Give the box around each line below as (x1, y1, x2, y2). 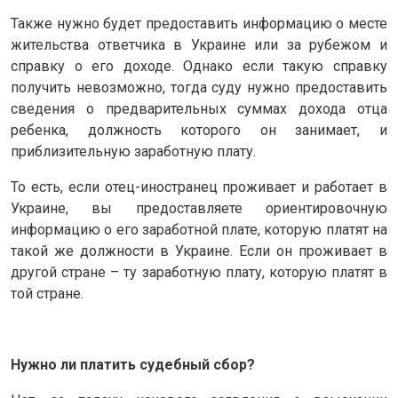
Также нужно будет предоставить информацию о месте (11, 14, 387, 32)
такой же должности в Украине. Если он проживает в (11, 242, 387, 259)
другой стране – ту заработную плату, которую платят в (11, 263, 387, 281)
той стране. (11, 284, 84, 302)
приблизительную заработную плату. (11, 142, 256, 160)
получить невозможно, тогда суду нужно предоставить (11, 78, 387, 96)
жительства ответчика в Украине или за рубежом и (11, 36, 387, 53)
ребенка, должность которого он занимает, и (11, 121, 387, 139)
